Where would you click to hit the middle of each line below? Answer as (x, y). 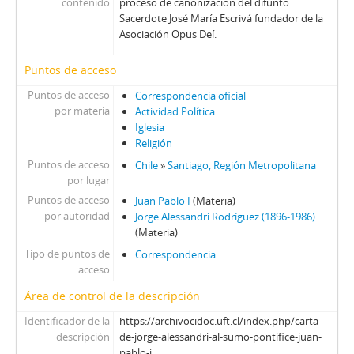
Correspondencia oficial (190, 96)
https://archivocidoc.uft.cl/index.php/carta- (220, 321)
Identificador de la (67, 321)
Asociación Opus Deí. (168, 34)
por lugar (88, 180)
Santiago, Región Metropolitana (241, 165)
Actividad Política (175, 111)
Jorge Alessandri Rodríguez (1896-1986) (225, 217)
